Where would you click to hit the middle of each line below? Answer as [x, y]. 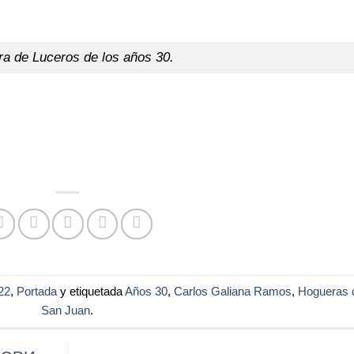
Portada [36, 291]
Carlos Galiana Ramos [232, 291]
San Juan [66, 310]
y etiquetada [90, 291]
